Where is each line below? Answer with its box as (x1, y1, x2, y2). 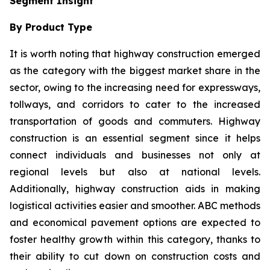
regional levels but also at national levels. (10, 165, 260, 178)
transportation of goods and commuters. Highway (10, 115, 260, 127)
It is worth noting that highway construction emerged (10, 47, 260, 60)
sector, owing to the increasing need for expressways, (10, 81, 260, 93)
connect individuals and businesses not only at (10, 148, 260, 161)
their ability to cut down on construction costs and (10, 250, 260, 262)
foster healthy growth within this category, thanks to (10, 233, 260, 245)
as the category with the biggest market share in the (10, 64, 260, 77)
